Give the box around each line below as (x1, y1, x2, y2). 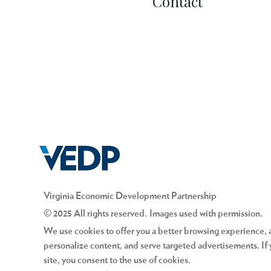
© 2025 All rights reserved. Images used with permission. (44, 209, 263, 219)
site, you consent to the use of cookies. (44, 255, 191, 266)
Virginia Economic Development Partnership (44, 191, 217, 201)
